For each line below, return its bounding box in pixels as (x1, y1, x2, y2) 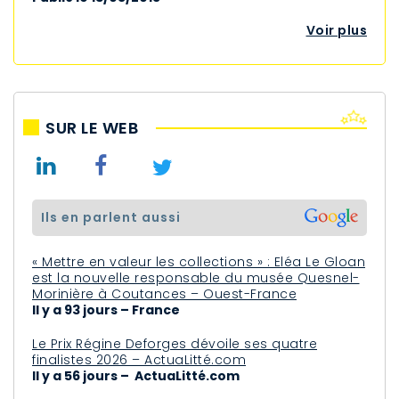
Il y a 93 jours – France (32, 300, 180, 319)
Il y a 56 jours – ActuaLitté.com (32, 366, 240, 385)
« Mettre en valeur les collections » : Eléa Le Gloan (32, 252, 365, 271)
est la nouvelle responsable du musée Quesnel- (32, 268, 360, 287)
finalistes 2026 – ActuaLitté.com (32, 350, 246, 369)
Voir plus (305, 20, 367, 39)
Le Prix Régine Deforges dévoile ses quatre (32, 334, 317, 353)
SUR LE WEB (45, 116, 138, 139)
